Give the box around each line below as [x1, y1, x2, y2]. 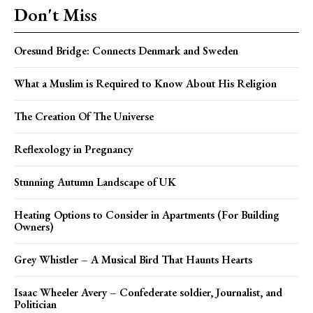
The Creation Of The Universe [14, 108, 154, 124]
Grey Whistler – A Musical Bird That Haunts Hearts [14, 252, 252, 267]
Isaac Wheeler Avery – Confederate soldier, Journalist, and [14, 284, 282, 300]
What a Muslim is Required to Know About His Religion [14, 75, 277, 91]
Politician [14, 296, 57, 312]
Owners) [14, 219, 54, 234]
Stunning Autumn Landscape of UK [14, 174, 176, 189]
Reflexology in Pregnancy [14, 141, 133, 156]
